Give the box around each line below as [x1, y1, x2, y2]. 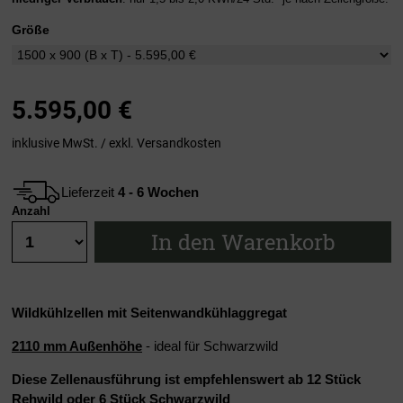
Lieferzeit [61, 184, 118, 200]
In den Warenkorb [151, 228, 335, 257]
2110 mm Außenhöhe [12, 338, 142, 354]
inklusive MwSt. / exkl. [12, 135, 137, 150]
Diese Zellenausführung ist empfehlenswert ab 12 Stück [12, 372, 361, 388]
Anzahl [12, 204, 50, 219]
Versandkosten [137, 135, 221, 150]
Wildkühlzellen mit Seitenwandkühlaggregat [12, 305, 287, 321]
